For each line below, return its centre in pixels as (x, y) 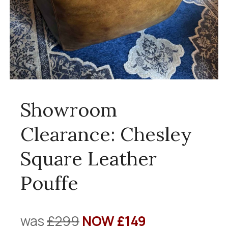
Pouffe (49, 183)
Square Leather (89, 158)
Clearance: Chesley (106, 134)
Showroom (69, 109)
